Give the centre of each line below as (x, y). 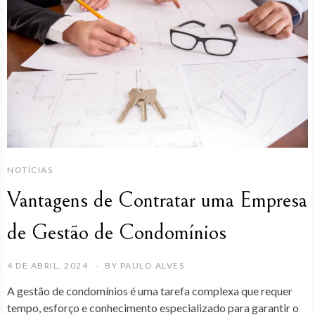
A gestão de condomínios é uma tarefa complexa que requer (150, 290)
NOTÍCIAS (30, 169)
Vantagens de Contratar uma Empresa (157, 200)
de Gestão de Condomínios (117, 232)
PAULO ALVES (152, 265)
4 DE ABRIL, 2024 (47, 265)
